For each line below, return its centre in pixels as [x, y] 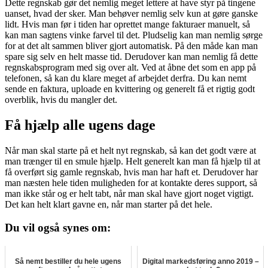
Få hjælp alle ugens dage [80, 125]
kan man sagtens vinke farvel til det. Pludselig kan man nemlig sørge [134, 35]
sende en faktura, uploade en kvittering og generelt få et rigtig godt [130, 89]
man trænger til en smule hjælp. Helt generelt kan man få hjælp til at [133, 162]
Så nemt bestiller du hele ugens [68, 261]
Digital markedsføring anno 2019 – [200, 261]
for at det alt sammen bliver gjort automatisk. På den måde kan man [131, 46]
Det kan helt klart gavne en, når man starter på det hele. [109, 205]
